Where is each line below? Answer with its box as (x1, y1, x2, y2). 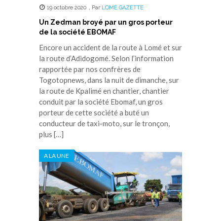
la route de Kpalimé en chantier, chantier (39, 86, 169, 95)
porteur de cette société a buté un (39, 108, 149, 117)
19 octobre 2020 (46, 4, 86, 11)
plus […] (39, 129, 64, 139)
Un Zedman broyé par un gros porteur (39, 18, 173, 26)
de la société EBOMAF (39, 28, 116, 36)
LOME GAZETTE (101, 4, 144, 11)
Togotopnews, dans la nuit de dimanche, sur (39, 75, 179, 84)
